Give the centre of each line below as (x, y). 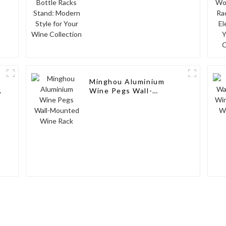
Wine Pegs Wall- (121, 91)
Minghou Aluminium (127, 82)
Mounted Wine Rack (128, 100)
